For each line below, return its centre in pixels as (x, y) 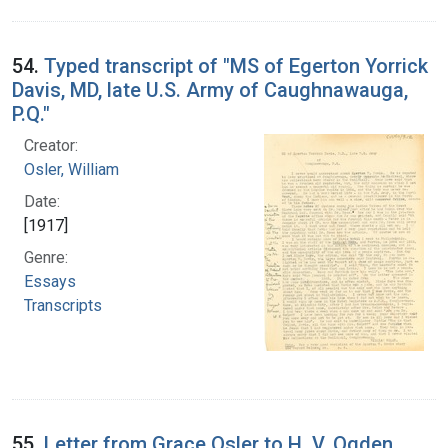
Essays (50, 281)
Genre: (46, 257)
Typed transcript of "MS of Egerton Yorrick (236, 65)
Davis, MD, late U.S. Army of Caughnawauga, (210, 89)
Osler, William (71, 169)
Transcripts (63, 305)
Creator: (51, 145)
